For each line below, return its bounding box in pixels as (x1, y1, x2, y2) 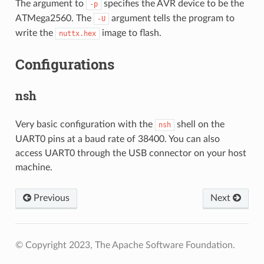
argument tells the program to (108, 13, 235, 23)
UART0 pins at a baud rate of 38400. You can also (15, 134, 220, 144)
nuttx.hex (58, 29, 96, 38)
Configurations (15, 54, 114, 74)
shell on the (174, 119, 225, 129)
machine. (15, 162, 52, 172)
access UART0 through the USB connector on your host (15, 148, 246, 158)
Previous (31, 193, 70, 203)
